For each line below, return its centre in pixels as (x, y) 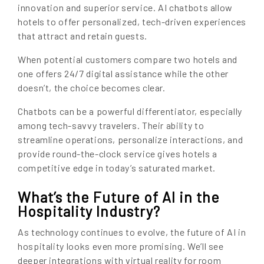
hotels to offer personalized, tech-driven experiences (132, 21)
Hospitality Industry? (89, 211)
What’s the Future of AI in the (119, 197)
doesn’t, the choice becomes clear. (92, 87)
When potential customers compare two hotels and (128, 59)
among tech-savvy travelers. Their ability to (111, 125)
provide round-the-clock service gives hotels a (118, 153)
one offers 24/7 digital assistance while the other (123, 73)
